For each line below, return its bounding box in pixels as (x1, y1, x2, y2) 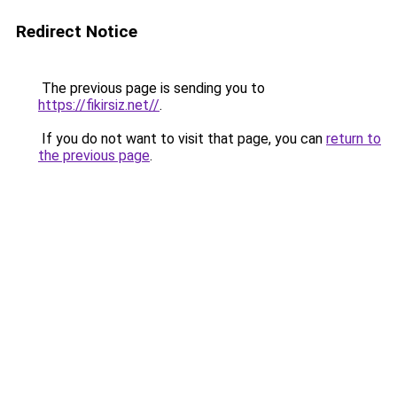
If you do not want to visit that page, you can (38, 130, 326, 147)
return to (326, 130, 381, 147)
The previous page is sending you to (38, 80, 265, 97)
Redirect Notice (16, 21, 137, 42)
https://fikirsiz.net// (38, 97, 160, 113)
